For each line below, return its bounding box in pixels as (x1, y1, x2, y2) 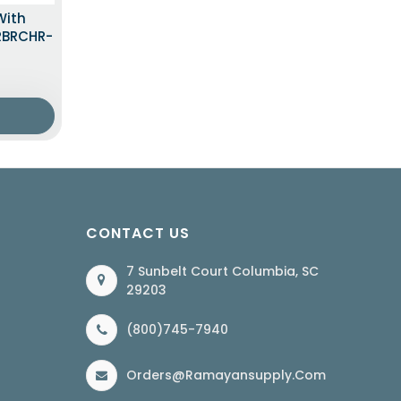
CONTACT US (86, 222, 190, 243)
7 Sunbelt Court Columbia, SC (126, 261, 319, 280)
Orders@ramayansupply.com (126, 365, 326, 384)
